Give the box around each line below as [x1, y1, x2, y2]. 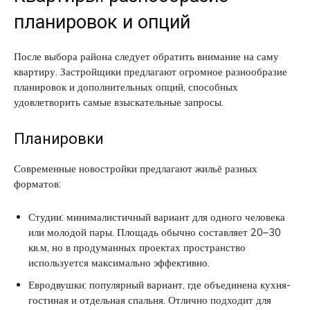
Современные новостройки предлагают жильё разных [14, 161, 257, 175]
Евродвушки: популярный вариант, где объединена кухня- [28, 277, 291, 291]
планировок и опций [14, 10, 190, 33]
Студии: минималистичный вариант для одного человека [28, 210, 285, 224]
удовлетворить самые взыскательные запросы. [14, 95, 224, 109]
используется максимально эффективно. [28, 255, 210, 269]
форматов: [14, 176, 61, 190]
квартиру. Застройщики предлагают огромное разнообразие [14, 64, 287, 78]
